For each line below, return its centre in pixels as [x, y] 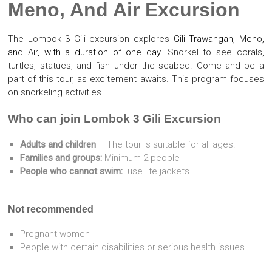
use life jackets [158, 171]
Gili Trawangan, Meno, [219, 39]
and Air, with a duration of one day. [85, 52]
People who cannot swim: [73, 171]
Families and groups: [63, 158]
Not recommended [51, 209]
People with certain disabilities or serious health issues [133, 247]
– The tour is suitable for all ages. [166, 144]
